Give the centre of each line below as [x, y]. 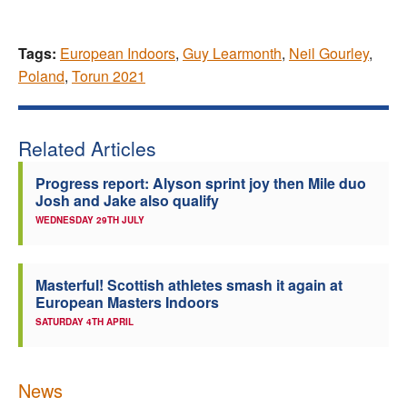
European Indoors [118, 54]
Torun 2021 [109, 76]
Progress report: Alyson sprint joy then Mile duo [201, 184]
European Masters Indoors [127, 303]
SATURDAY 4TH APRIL [84, 322]
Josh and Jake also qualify [127, 201]
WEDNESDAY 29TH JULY [90, 220]
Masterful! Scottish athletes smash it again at [189, 285]
